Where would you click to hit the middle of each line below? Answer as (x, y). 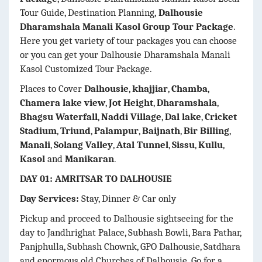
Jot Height (131, 102)
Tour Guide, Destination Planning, (88, 12)
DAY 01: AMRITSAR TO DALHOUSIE (96, 178)
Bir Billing (206, 130)
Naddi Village (131, 116)
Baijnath (161, 130)
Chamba (189, 88)
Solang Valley (83, 144)
